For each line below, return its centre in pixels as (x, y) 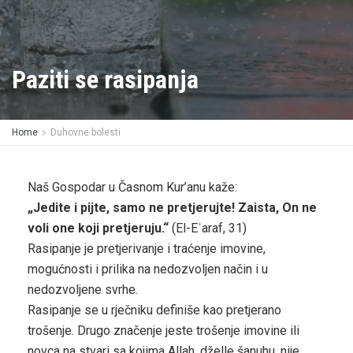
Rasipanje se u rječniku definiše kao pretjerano (154, 310)
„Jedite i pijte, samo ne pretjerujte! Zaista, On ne (172, 208)
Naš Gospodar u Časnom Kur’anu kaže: (132, 187)
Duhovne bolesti (85, 132)
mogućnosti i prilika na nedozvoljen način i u (148, 269)
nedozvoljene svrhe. (83, 290)
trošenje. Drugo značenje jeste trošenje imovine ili (163, 331)
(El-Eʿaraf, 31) (208, 228)
